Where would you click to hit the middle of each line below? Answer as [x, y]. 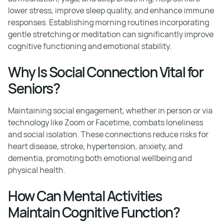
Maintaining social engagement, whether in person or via [110, 111]
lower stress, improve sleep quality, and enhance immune [111, 10]
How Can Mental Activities [85, 196]
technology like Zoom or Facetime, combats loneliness [106, 122]
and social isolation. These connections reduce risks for [108, 134]
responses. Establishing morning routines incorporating [109, 22]
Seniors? [34, 88]
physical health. [37, 170]
